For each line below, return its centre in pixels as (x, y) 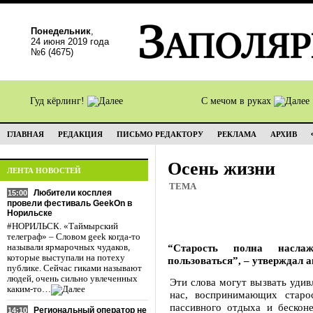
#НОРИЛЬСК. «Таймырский (63, 226)
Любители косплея (73, 193)
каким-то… (29, 289)
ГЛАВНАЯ (26, 134)
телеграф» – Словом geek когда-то (74, 237)
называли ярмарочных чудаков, (68, 247)
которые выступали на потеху (66, 258)
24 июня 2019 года (70, 42)
